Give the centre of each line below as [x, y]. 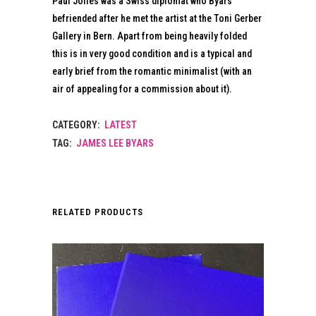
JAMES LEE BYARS [115, 144]
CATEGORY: [77, 125]
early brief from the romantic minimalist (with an [152, 72]
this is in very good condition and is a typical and [152, 54]
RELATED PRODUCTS [98, 212]
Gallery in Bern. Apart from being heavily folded [150, 36]
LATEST [121, 125]
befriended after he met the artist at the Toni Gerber [157, 19]
